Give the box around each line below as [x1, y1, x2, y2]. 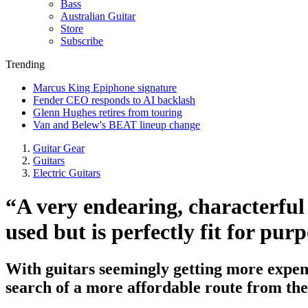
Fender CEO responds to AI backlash [33, 94, 195, 106]
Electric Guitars [33, 167, 100, 179]
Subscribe [60, 35, 103, 47]
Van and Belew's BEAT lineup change [33, 119, 200, 131]
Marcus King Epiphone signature [33, 82, 177, 93]
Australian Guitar [60, 10, 135, 22]
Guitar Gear [33, 142, 85, 154]
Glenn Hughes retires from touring [33, 107, 182, 118]
